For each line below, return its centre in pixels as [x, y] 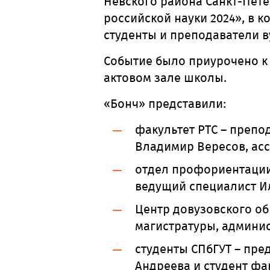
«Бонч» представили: [165, 104]
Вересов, [224, 146]
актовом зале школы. [165, 78]
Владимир [166, 146]
